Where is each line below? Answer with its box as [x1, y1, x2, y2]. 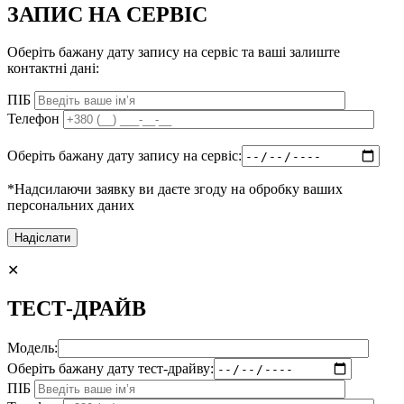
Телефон [7, 111, 60, 127]
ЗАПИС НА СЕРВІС [7, 2, 207, 26]
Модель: [7, 340, 58, 356]
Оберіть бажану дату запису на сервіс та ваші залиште [7, 44, 340, 60]
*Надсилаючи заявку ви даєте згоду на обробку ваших [7, 181, 343, 197]
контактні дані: [7, 60, 99, 77]
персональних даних [7, 197, 134, 214]
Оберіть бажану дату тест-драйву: [7, 360, 214, 376]
